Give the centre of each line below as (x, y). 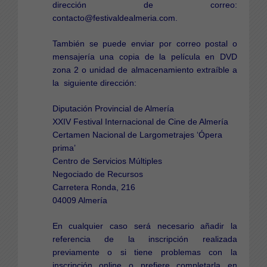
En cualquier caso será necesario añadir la (145, 226)
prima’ (64, 148)
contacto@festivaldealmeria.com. (115, 18)
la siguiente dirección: (94, 83)
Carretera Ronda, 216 (94, 187)
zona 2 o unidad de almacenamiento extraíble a (145, 69)
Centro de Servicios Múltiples (107, 161)
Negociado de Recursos (97, 174)
